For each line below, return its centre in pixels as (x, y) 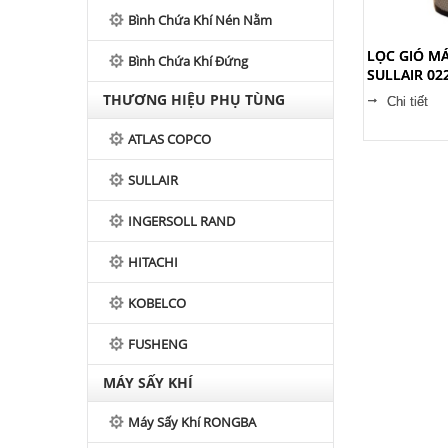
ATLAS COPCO (169, 139)
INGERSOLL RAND (181, 221)
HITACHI (153, 262)
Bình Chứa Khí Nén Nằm (200, 20)
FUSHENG (157, 344)
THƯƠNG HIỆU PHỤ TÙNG (194, 99)
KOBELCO (157, 303)
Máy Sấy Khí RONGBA (192, 422)
